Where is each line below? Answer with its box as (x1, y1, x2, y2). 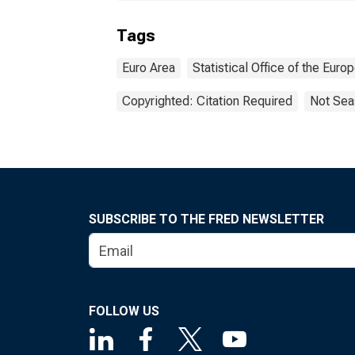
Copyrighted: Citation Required (122, 94, 292, 109)
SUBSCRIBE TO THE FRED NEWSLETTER (89, 212, 324, 227)
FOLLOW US (89, 303, 159, 319)
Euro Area (122, 60, 175, 75)
